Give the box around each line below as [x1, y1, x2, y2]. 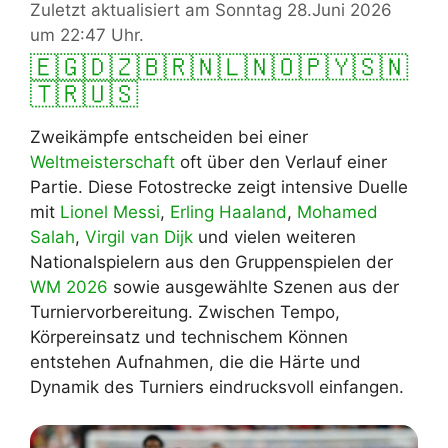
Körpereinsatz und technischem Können [30, 326, 348, 347]
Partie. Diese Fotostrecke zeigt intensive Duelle [30, 176, 408, 197]
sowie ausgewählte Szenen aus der [108, 276, 399, 297]
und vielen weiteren [193, 226, 356, 247]
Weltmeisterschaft [30, 151, 175, 172]
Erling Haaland [170, 201, 287, 222]
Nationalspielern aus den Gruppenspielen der [30, 251, 393, 272]
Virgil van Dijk [85, 226, 193, 247]
